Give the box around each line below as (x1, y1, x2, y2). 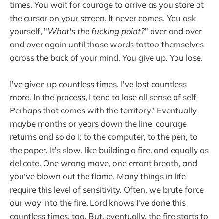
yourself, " (10, 25, 47, 36)
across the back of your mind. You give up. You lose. (10, 52, 203, 63)
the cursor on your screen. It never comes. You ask (10, 12, 196, 23)
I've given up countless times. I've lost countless (10, 78, 187, 89)
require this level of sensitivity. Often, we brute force (10, 184, 204, 195)
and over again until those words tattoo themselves (10, 39, 204, 49)
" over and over (145, 25, 202, 36)
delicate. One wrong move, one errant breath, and (10, 157, 197, 168)
